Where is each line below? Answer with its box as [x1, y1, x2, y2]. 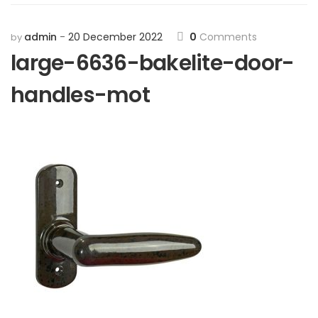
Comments [197, 30, 257, 44]
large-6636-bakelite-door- [11, 48, 295, 78]
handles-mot [11, 80, 150, 110]
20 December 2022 [68, 30, 163, 44]
